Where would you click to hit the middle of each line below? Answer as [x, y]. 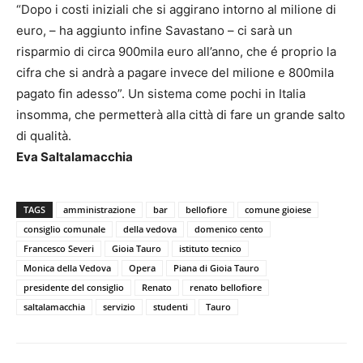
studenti [171, 306]
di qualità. [44, 135]
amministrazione [99, 209]
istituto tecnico [210, 248]
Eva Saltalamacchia [75, 156]
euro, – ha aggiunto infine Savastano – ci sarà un [154, 30]
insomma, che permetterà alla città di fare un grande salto [181, 114]
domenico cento [229, 228]
